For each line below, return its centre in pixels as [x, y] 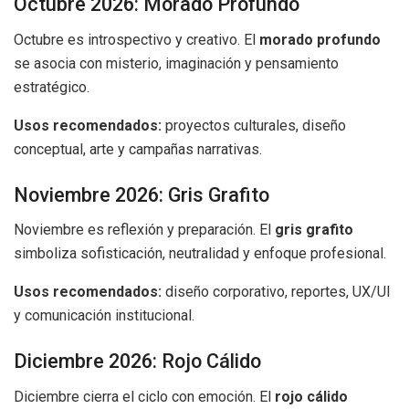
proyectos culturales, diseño [254, 125]
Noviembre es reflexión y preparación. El [144, 230]
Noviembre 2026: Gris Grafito [142, 194]
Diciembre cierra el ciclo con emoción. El [144, 396]
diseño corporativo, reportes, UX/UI [276, 292]
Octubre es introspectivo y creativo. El [136, 39]
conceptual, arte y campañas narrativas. [138, 149]
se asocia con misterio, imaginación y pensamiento [176, 63]
